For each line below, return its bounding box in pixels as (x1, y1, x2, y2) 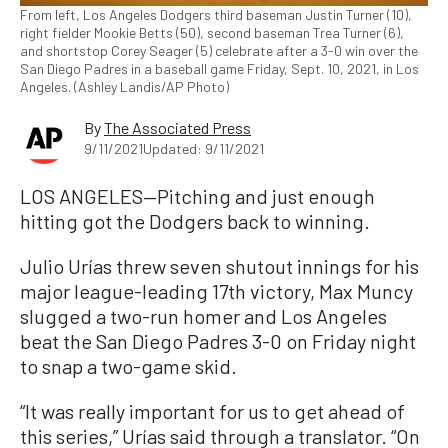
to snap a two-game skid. (20, 354, 237, 379)
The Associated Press (104, 118, 251, 138)
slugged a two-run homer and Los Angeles (20, 304, 387, 329)
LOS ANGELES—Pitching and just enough (20, 184, 375, 209)
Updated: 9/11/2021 (143, 140, 264, 158)
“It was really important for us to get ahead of (20, 399, 405, 424)
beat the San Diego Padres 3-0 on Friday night (20, 329, 416, 354)
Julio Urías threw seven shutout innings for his (20, 254, 419, 279)
